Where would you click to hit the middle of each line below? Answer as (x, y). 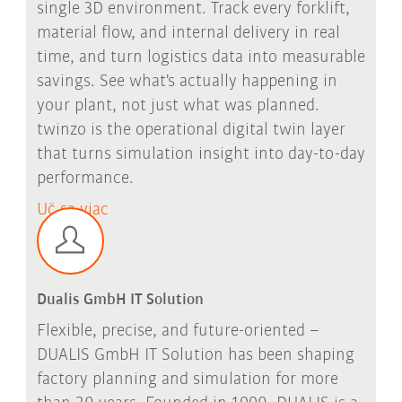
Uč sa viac (72, 210)
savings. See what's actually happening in (187, 82)
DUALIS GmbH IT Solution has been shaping (195, 355)
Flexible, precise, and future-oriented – (178, 331)
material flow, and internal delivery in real (188, 34)
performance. (85, 179)
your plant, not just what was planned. (178, 106)
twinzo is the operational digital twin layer (191, 131)
